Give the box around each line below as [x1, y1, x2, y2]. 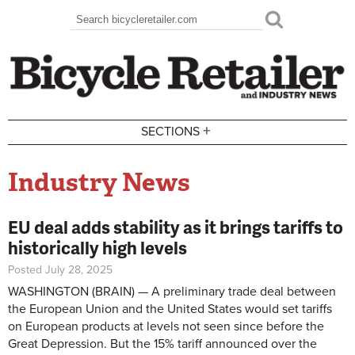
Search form [71, 18, 169, 44]
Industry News [8, 165, 190, 199]
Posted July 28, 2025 [8, 262, 113, 277]
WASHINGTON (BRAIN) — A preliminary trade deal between [8, 283, 336, 300]
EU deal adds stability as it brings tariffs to [8, 214, 343, 239]
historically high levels [8, 235, 187, 260]
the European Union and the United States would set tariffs [8, 300, 332, 317]
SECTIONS [141, 124, 200, 140]
